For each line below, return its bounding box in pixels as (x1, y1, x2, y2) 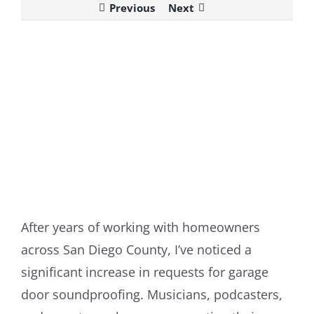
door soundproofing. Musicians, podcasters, (20, 285, 282, 303)
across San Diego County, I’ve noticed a (20, 240, 252, 258)
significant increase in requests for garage (20, 263, 268, 280)
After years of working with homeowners (20, 218, 260, 235)
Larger (20, 62, 51, 76)
